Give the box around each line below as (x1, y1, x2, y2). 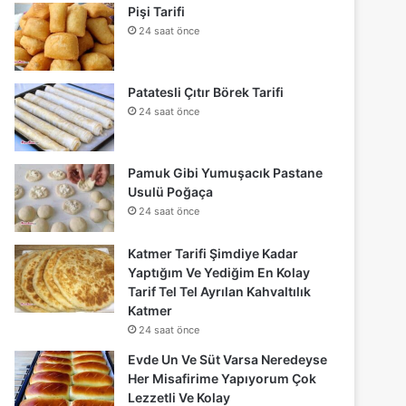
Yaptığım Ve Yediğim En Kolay (128, 264, 311, 280)
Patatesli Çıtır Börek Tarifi (128, 83, 285, 100)
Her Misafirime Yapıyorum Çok (128, 370, 317, 386)
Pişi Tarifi (128, 3, 186, 19)
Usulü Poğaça (128, 183, 214, 199)
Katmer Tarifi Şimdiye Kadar (128, 245, 299, 261)
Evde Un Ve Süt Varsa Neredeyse (128, 351, 328, 367)
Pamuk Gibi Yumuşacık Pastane (128, 164, 324, 180)
